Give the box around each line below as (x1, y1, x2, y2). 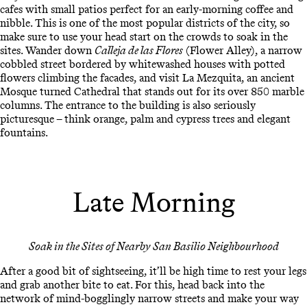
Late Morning (72, 185, 235, 219)
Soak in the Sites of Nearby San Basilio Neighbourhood (28, 240, 279, 254)
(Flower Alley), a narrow (183, 43, 302, 57)
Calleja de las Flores (95, 43, 183, 57)
